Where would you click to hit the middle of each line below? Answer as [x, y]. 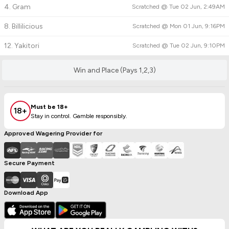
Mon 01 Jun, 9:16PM [197, 26]
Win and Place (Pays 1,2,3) [114, 70]
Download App [26, 193]
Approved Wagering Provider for [53, 133]
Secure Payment [29, 163]
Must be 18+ [49, 107]
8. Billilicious [24, 26]
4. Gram [17, 7]
